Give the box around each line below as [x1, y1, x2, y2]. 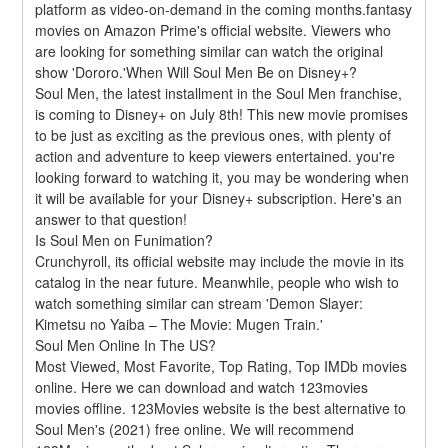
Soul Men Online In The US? [35, 334, 217, 355]
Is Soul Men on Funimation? [35, 229, 214, 250]
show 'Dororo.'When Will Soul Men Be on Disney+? [35, 61, 358, 82]
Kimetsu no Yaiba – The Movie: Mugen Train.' [35, 313, 324, 334]
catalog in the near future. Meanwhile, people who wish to [35, 271, 400, 292]
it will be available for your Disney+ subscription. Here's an [35, 187, 403, 208]
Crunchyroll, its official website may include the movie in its [35, 250, 405, 271]
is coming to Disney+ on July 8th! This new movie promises [35, 103, 409, 124]
